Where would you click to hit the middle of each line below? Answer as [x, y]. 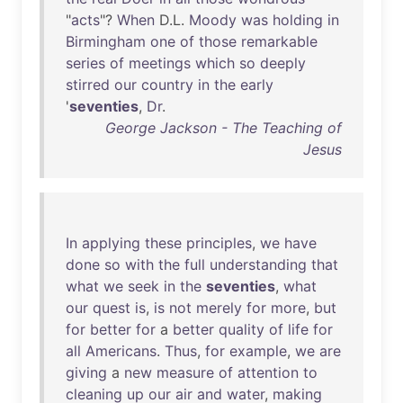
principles [219, 243]
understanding [258, 264]
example [258, 351]
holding [298, 20]
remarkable [279, 41]
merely [219, 308]
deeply [283, 63]
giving [86, 372]
